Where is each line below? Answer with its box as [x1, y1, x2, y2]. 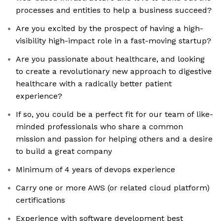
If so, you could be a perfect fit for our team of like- [16, 110, 213, 119]
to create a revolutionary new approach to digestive [16, 67, 212, 76]
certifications [16, 195, 65, 205]
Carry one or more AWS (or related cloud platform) [16, 183, 210, 193]
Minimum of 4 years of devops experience [16, 165, 175, 175]
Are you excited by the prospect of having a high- [16, 24, 203, 34]
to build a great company [16, 147, 112, 156]
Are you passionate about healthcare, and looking [16, 54, 205, 64]
